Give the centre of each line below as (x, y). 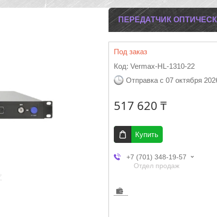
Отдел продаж (156, 166)
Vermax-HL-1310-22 (163, 66)
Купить (147, 134)
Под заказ (131, 52)
